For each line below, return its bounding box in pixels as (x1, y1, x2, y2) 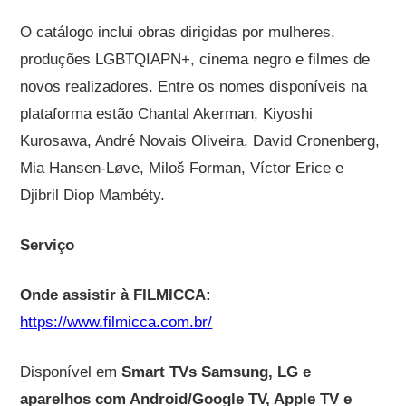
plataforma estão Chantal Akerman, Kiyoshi (20, 104, 314, 122)
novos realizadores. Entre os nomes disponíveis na (20, 77, 368, 95)
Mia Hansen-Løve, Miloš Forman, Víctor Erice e (20, 159, 344, 177)
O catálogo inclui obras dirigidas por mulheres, (20, 23, 336, 41)
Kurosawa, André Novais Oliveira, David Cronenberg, (20, 131, 381, 150)
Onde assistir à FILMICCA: (20, 285, 212, 304)
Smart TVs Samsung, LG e (121, 362, 312, 381)
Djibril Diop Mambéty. (20, 186, 166, 204)
